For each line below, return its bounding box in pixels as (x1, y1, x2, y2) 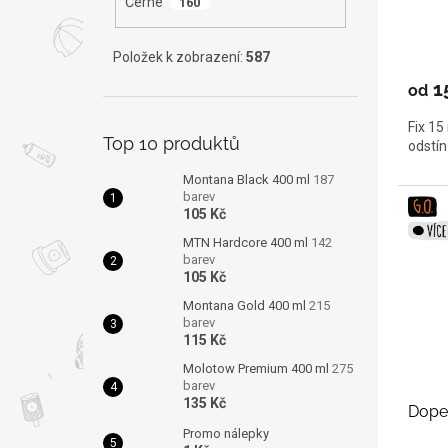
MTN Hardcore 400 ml (183, 235, 311, 251)
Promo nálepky (183, 426, 269, 442)
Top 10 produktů (103, 133, 240, 155)
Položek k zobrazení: (113, 49, 246, 66)
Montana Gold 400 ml (183, 298, 309, 314)
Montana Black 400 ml (183, 172, 313, 188)
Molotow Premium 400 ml (183, 361, 332, 377)
